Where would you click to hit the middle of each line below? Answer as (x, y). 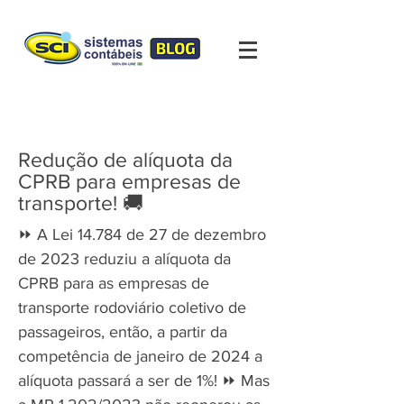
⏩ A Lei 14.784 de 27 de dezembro (142, 234)
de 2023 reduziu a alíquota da (124, 259)
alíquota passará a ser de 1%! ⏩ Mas (144, 381)
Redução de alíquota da (125, 160)
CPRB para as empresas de (114, 283)
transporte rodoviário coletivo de (132, 308)
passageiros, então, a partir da (123, 332)
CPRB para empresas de (129, 181)
